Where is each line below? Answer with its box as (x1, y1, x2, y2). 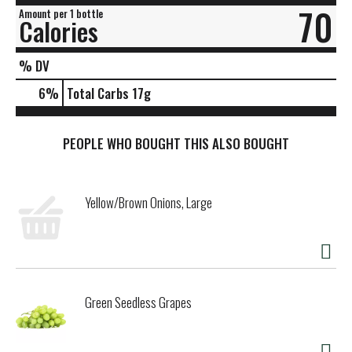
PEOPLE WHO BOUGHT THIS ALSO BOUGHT (63, 134, 289, 154)
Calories (19, 12, 98, 49)
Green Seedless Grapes (85, 292, 192, 313)
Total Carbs (67, 82, 129, 103)
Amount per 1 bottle (19, 5, 103, 21)
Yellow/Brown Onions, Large (85, 192, 212, 213)
